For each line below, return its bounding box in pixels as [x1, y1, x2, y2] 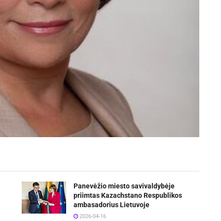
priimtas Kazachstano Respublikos [74, 191, 182, 200]
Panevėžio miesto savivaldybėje [74, 182, 175, 190]
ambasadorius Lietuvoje [74, 201, 149, 209]
